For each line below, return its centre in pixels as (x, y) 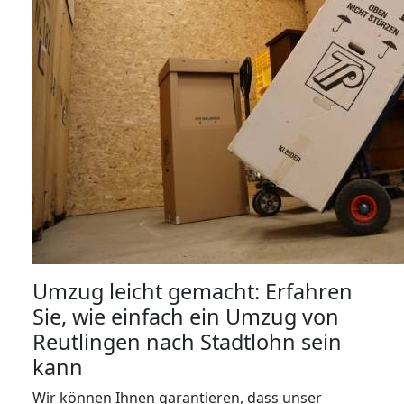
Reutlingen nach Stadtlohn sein (187, 342)
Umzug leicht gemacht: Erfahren (193, 291)
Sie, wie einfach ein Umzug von (186, 317)
